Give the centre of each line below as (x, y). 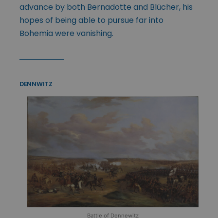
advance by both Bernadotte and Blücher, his (106, 7)
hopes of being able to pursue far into (91, 20)
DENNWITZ (36, 84)
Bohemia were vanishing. (66, 34)
